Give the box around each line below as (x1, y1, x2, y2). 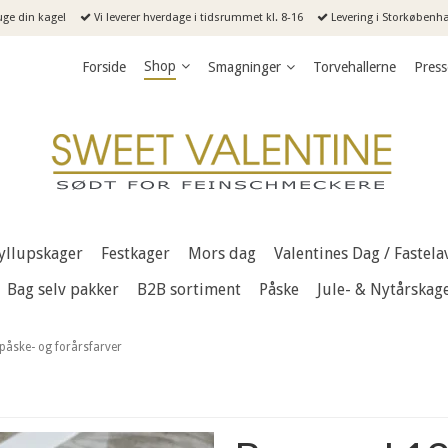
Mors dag (188, 243, 256, 263)
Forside (82, 59, 126, 76)
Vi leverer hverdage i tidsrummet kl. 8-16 (91, 11, 303, 25)
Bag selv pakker (7, 279, 119, 299)
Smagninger (208, 59, 281, 76)
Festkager (101, 243, 170, 263)
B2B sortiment (137, 279, 241, 299)
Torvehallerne (313, 59, 396, 76)
